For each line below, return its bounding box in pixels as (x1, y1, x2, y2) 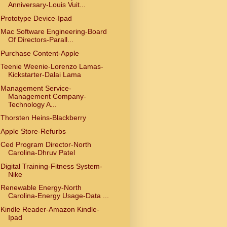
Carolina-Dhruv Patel (8, 148, 75, 157)
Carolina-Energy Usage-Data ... (8, 192, 109, 200)
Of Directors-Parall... (8, 35, 73, 44)
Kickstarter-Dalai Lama (8, 70, 81, 79)
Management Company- (8, 92, 86, 100)
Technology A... (8, 100, 57, 108)
